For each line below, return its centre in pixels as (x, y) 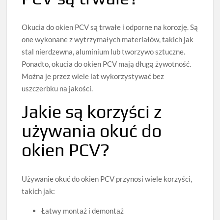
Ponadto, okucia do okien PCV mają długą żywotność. (107, 64)
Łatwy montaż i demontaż (83, 211)
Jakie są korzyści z (92, 112)
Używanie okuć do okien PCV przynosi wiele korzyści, (107, 179)
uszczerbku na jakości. (57, 89)
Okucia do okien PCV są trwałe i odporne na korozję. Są (110, 27)
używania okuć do (92, 131)
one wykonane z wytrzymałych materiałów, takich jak (108, 40)
